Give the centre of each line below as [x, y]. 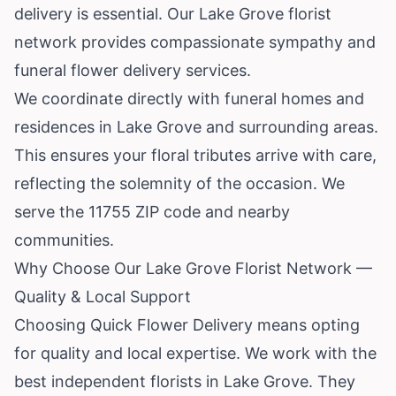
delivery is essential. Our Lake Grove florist [173, 13]
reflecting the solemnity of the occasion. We [179, 183]
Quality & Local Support [103, 296]
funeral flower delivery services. [133, 70]
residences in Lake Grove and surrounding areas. [196, 126]
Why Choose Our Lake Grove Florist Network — [193, 268]
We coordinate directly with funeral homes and [189, 98]
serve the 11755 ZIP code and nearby [152, 211]
